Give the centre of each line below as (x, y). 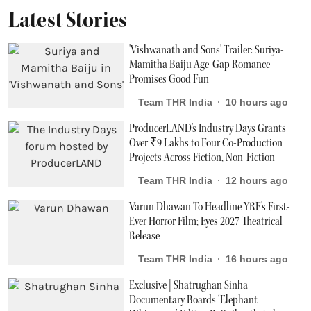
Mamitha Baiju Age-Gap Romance (200, 65)
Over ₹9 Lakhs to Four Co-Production (206, 143)
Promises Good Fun (169, 79)
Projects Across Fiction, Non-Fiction (202, 158)
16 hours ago (257, 259)
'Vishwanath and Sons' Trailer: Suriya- (207, 50)
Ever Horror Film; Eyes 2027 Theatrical (206, 222)
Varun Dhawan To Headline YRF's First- (210, 207)
